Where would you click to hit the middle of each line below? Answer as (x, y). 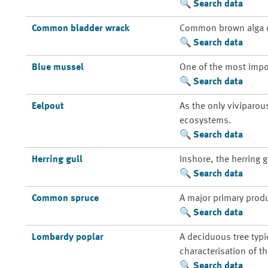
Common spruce (65, 199)
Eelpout (48, 106)
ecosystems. (205, 121)
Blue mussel (57, 68)
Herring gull (57, 160)
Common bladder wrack (80, 29)
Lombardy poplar (67, 237)
